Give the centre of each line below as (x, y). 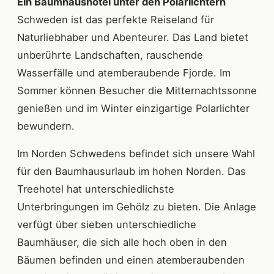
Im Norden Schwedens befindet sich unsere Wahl (136, 153)
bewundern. (46, 126)
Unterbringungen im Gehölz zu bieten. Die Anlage (137, 206)
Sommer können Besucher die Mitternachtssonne (137, 90)
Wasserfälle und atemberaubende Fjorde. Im (124, 72)
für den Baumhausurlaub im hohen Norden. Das (131, 171)
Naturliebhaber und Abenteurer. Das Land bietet (133, 37)
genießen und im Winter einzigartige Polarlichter (133, 108)
